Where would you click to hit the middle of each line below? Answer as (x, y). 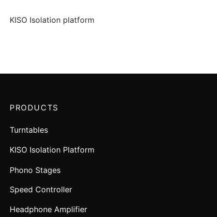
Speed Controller (41, 190)
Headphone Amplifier (48, 209)
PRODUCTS (34, 108)
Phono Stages (35, 170)
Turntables (29, 130)
